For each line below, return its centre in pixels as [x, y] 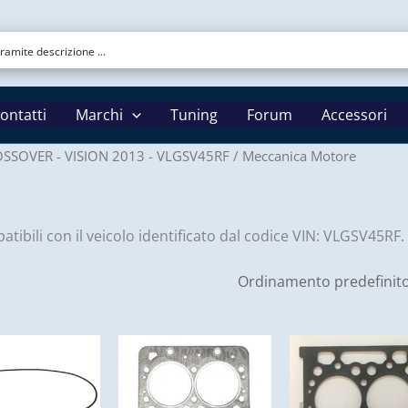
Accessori [354, 114]
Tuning [194, 114]
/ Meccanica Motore [293, 156]
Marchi [100, 114]
